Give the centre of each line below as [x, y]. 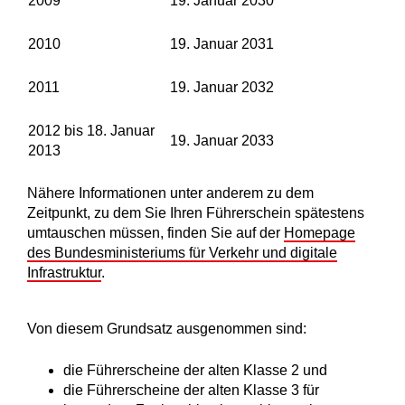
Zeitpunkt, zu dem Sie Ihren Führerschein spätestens [196, 213]
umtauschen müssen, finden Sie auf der [155, 233]
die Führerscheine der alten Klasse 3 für [191, 391]
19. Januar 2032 [222, 88]
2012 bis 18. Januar [91, 131]
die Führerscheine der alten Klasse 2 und [195, 371]
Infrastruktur [64, 273]
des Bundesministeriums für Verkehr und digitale [182, 253]
